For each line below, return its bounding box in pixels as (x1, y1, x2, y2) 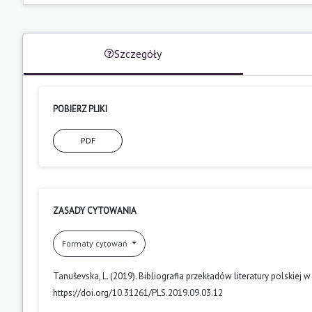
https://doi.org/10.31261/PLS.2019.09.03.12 (53, 286, 223, 299)
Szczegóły (114, 46, 162, 61)
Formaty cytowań (62, 237, 130, 249)
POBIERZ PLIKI (53, 102, 107, 115)
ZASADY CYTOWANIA (53, 204, 136, 217)
